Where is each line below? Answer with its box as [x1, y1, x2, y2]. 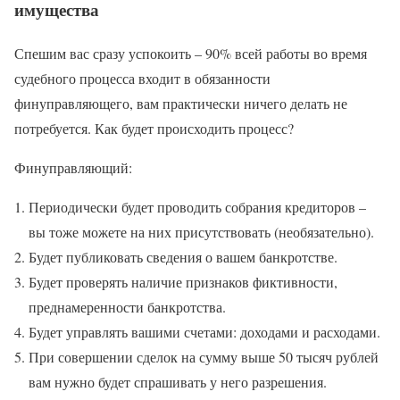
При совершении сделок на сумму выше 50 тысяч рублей [29, 346, 379, 366]
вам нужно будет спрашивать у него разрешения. [29, 371, 327, 391]
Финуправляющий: [14, 157, 132, 177]
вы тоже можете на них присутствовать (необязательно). [29, 221, 374, 241]
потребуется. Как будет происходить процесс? [14, 118, 294, 137]
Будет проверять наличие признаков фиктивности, [29, 271, 337, 291]
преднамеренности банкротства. [29, 296, 226, 316]
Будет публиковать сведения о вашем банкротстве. [29, 246, 337, 266]
